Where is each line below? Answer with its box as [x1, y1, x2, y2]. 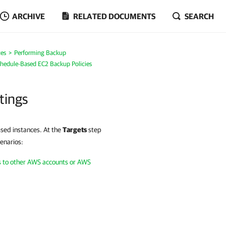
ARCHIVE [12, 12, 45, 21]
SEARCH [185, 12, 214, 21]
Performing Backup [14, 49, 66, 56]
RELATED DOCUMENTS [73, 12, 155, 21]
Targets [63, 126, 87, 134]
